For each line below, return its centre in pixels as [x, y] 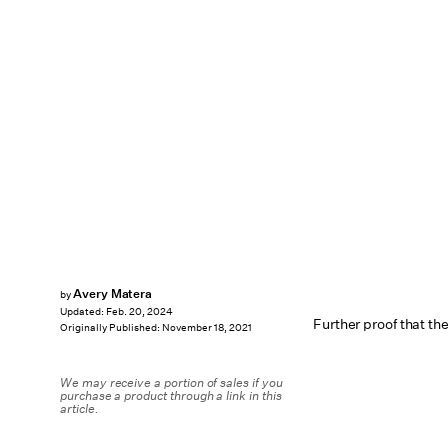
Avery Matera [112, 293]
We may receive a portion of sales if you [171, 382]
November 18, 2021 [207, 328]
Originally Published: [111, 328]
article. [79, 408]
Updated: [83, 312]
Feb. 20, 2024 [139, 312]
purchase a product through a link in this [171, 395]
